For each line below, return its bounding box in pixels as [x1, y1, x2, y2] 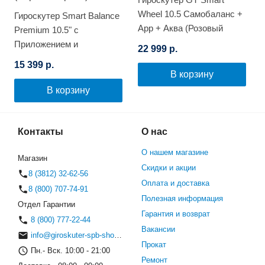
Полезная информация [141, 194, 223, 203]
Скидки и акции [141, 163, 196, 173]
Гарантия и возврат [141, 209, 210, 219]
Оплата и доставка [141, 179, 209, 188]
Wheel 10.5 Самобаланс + [138, 9, 243, 20]
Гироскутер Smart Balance [14, 11, 119, 21]
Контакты [18, 127, 63, 137]
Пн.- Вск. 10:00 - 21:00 [28, 246, 110, 256]
